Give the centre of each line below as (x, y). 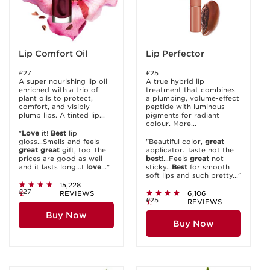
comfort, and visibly (54, 107)
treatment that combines (190, 90)
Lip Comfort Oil (53, 54)
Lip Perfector (175, 54)
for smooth (209, 167)
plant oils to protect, (56, 98)
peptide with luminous (185, 107)
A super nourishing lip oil (63, 81)
